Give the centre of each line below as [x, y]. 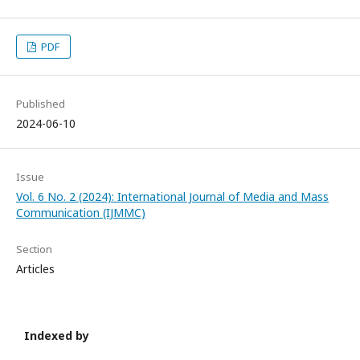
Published [41, 104]
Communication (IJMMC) [81, 213]
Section [34, 250]
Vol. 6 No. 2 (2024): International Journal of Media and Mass [172, 197]
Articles [35, 269]
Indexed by [57, 336]
